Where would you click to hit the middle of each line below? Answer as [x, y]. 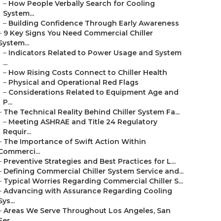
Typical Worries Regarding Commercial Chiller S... [93, 181]
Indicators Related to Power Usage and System [95, 53]
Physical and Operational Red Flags [74, 82]
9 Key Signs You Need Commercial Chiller [78, 33]
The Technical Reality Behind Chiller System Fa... [92, 112]
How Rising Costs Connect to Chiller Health [88, 73]
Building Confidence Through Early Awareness [94, 23]
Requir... [17, 132]
